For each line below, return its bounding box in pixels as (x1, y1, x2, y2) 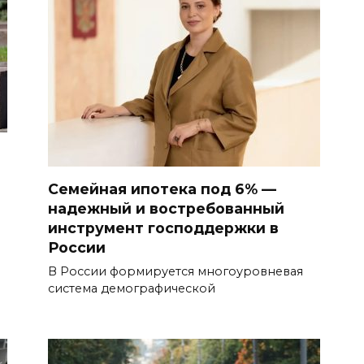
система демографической (48, 280, 215, 296)
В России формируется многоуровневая (48, 263, 303, 279)
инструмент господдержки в (48, 219, 279, 236)
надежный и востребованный (48, 199, 284, 217)
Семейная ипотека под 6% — (48, 180, 276, 197)
